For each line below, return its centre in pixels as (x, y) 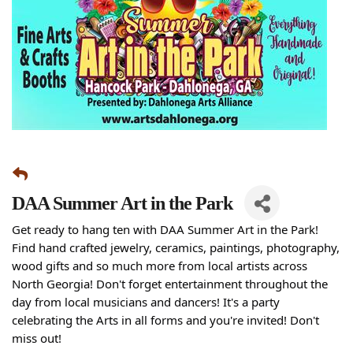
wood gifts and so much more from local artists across (160, 266)
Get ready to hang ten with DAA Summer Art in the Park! (165, 229)
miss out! (37, 338)
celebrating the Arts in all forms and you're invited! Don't (165, 320)
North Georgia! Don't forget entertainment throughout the (170, 284)
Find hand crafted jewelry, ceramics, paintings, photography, (176, 247)
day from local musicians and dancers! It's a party (146, 302)
